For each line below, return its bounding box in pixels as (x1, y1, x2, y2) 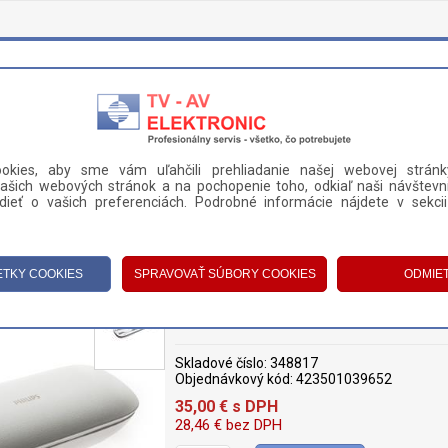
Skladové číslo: (175, 355, 267, 371)
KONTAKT (173, 182, 240, 198)
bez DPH (222, 416, 282, 434)
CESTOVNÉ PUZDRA (138, 248, 249, 262)
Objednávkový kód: (175, 371, 293, 387)
